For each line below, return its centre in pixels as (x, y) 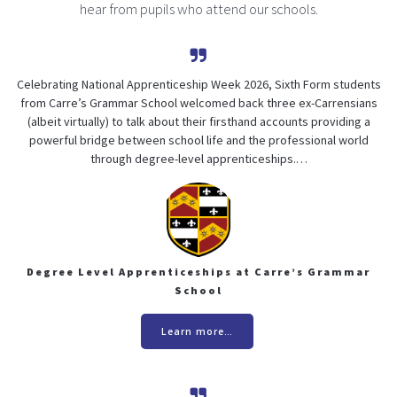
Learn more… (197, 331)
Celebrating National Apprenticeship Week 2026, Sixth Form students (198, 84)
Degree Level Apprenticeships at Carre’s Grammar (198, 271)
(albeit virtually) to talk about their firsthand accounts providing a (198, 121)
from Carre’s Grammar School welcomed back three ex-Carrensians (198, 102)
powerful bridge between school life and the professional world (198, 140)
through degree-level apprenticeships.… (198, 158)
